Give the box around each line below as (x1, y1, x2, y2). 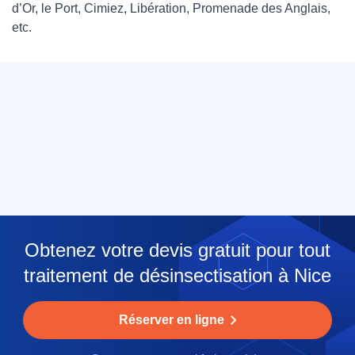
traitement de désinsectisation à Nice (24, 265, 331, 287)
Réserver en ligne (118, 313, 224, 327)
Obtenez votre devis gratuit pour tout (25, 239, 330, 261)
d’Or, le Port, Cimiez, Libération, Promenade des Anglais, (12, 2, 330, 16)
